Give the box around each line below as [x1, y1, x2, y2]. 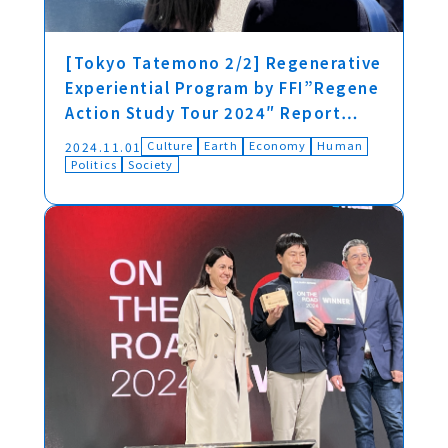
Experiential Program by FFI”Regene [65, 77, 379, 98]
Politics [71, 156, 117, 172]
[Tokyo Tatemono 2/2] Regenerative [65, 52, 382, 73]
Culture [147, 137, 194, 153]
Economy [248, 137, 307, 153]
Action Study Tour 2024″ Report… [65, 102, 359, 123]
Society [127, 156, 174, 172]
